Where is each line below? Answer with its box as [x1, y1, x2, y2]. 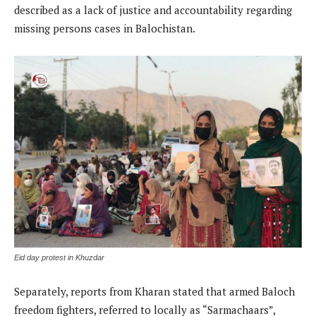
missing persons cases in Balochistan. [14, 21, 195, 36]
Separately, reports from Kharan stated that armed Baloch [14, 284, 295, 299]
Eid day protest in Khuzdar [14, 253, 104, 262]
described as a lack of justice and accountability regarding [14, 3, 292, 18]
